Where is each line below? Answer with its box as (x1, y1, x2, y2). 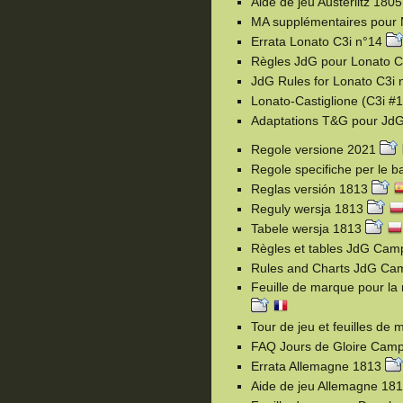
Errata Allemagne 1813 (251, 358, 385, 373)
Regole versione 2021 (251, 141, 380, 157)
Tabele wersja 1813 (251, 220, 365, 236)
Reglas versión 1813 (251, 181, 372, 196)
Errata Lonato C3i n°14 (251, 33, 386, 49)
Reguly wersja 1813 (251, 201, 367, 216)
